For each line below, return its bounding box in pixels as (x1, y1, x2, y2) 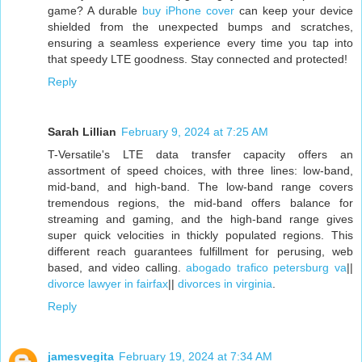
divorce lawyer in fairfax (48, 277, 168, 291)
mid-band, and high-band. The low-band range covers (48, 180, 353, 194)
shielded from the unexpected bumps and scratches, (48, 20, 353, 34)
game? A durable (48, 4, 142, 18)
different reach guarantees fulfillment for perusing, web (48, 245, 353, 259)
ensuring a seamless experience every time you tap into (48, 36, 353, 50)
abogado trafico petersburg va (186, 261, 347, 275)
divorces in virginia (178, 277, 272, 291)
